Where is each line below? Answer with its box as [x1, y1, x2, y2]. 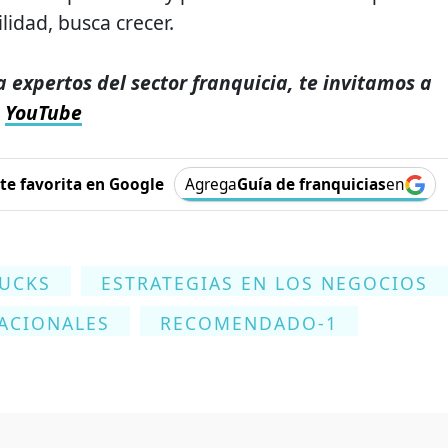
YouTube [5, 99, 82, 127]
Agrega [184, 174, 237, 196]
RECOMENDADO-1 [160, 311, 338, 336]
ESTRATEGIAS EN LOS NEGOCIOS [101, 271, 428, 296]
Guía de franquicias [236, 174, 386, 196]
